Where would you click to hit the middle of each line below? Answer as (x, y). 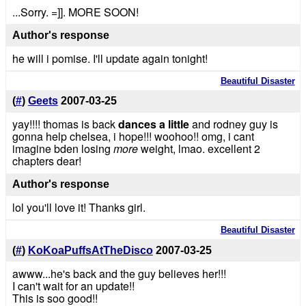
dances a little (153, 124)
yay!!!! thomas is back (65, 124)
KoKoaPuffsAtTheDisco (90, 250)
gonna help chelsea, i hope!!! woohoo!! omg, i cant (133, 137)
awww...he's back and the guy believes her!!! (119, 273)
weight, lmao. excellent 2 (199, 149)
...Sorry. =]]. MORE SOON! (75, 12)
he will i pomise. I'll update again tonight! (110, 58)
